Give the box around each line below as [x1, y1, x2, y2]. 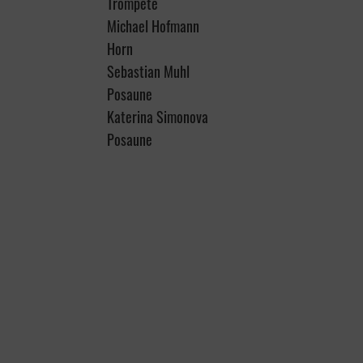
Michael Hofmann [107, 15, 199, 37]
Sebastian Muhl [107, 61, 190, 83]
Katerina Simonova [107, 106, 208, 128]
